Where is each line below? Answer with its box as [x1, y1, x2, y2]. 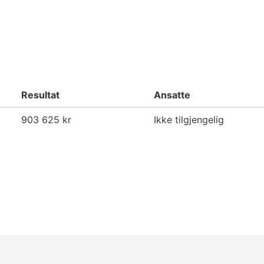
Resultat [21, 89, 60, 101]
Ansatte [154, 89, 190, 101]
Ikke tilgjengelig [154, 114, 224, 126]
